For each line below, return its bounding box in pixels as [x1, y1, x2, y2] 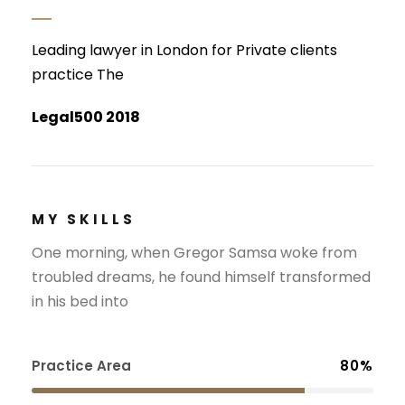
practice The [32, 63, 124, 85]
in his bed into [32, 290, 128, 312]
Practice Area [32, 355, 131, 375]
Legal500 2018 [32, 106, 140, 127]
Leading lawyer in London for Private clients [32, 39, 337, 61]
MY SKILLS [32, 209, 136, 229]
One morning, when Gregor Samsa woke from [32, 241, 357, 263]
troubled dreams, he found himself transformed [32, 266, 371, 287]
